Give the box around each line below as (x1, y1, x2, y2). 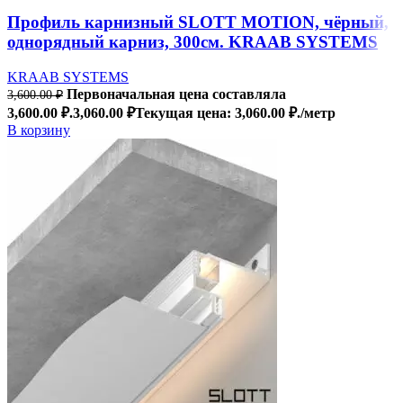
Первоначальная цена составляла (67, 85, 286, 102)
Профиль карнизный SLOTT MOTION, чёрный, (7, 13, 389, 32)
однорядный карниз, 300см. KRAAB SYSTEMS (7, 32, 378, 52)
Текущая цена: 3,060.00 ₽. (135, 104, 300, 121)
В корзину (7, 121, 70, 138)
